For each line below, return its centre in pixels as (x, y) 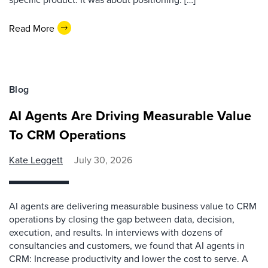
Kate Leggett (36, 160)
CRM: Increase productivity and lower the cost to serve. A (129, 258)
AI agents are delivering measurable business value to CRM (133, 206)
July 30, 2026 (103, 160)
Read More (32, 28)
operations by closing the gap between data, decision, (122, 219)
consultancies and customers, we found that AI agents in (127, 245)
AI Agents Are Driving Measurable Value (130, 115)
